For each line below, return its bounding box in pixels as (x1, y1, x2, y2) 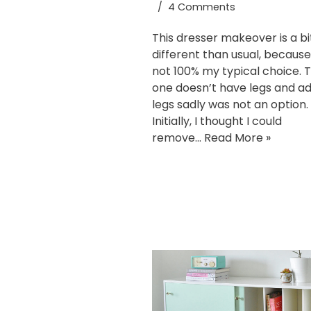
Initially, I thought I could (152, 113, 282, 130)
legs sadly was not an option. (152, 96, 308, 113)
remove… (152, 130, 204, 146)
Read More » (204, 130, 271, 146)
